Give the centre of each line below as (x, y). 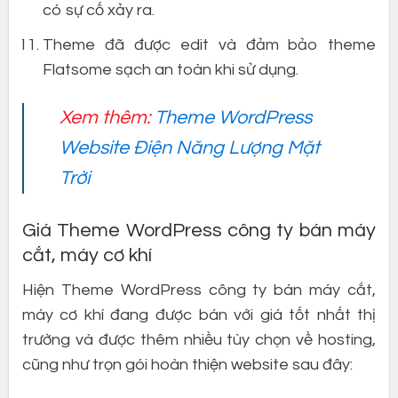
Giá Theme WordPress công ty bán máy (199, 231)
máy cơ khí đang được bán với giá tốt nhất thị (199, 315)
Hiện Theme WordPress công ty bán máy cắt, (199, 291)
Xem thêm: (107, 118)
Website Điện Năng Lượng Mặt (190, 148)
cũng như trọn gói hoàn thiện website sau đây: (187, 365)
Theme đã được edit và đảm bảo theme (210, 44)
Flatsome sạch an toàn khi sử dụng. (171, 69)
